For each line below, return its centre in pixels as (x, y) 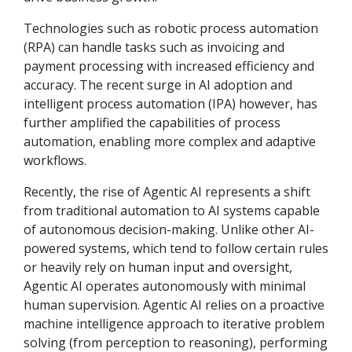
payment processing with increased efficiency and (169, 66)
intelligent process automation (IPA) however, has (170, 104)
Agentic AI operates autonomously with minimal (165, 286)
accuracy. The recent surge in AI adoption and (158, 85)
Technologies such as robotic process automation (171, 29)
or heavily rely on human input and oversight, (158, 268)
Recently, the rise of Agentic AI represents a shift (167, 192)
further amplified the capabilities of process (152, 123)
